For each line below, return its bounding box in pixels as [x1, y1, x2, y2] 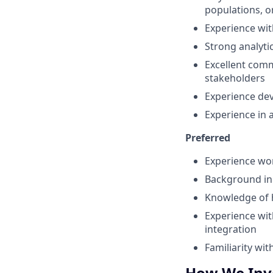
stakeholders [205, 71, 265, 85]
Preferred [185, 131, 230, 144]
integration [205, 222, 257, 236]
